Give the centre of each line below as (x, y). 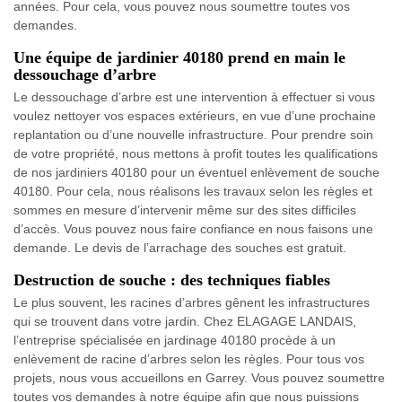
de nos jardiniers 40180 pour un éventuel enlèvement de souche (197, 172)
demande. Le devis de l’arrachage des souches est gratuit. (180, 247)
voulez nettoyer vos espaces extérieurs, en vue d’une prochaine (195, 115)
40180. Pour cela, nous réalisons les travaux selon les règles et (193, 191)
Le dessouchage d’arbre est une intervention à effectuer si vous (194, 96)
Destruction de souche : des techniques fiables (172, 280)
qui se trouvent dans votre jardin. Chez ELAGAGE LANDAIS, (185, 321)
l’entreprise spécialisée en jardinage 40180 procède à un (175, 340)
